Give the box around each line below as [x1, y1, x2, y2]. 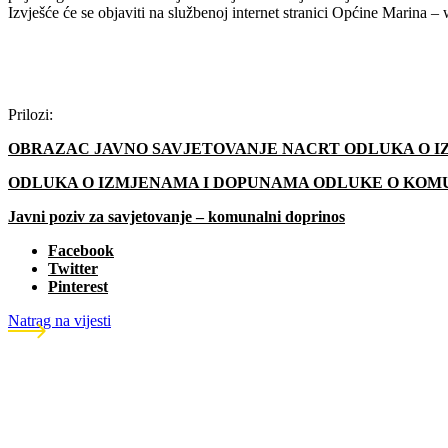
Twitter [48, 259, 98, 277]
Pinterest [48, 277, 108, 295]
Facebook [48, 241, 114, 259]
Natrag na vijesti [8, 311, 111, 329]
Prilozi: [8, 105, 53, 123]
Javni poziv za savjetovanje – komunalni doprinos [8, 207, 345, 225]
